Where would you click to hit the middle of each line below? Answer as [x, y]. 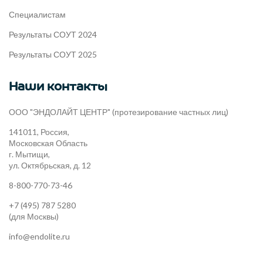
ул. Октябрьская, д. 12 [50, 165]
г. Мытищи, [29, 154]
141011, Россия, [39, 131]
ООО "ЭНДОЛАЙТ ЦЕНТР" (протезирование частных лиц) [119, 112]
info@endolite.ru [39, 236]
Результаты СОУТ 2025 [53, 54]
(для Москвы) [34, 216]
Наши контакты [58, 86]
